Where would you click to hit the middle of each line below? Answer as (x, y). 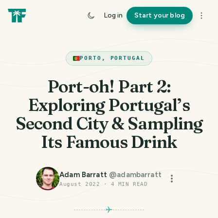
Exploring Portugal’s (109, 105)
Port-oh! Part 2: (109, 86)
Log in (113, 15)
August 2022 (80, 184)
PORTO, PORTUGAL (112, 58)
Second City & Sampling (109, 123)
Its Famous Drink (109, 142)
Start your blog (159, 15)
